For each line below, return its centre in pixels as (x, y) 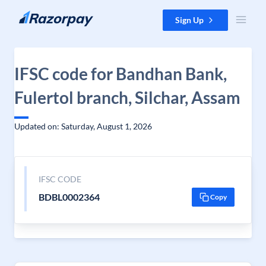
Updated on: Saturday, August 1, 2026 (83, 126)
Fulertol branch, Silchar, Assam (127, 97)
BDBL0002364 (69, 197)
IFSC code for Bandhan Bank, (121, 74)
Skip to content (38, 15)
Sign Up (189, 20)
